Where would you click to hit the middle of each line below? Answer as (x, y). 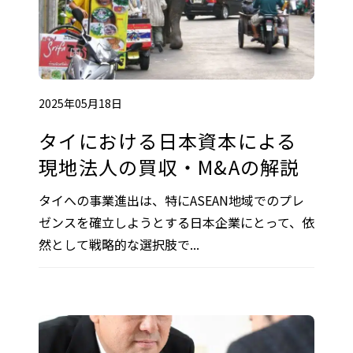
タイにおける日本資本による (168, 140)
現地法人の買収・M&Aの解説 (169, 166)
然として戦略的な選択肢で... (119, 244)
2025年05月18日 (80, 103)
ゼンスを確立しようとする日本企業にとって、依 (176, 222)
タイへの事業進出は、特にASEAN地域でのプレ (171, 200)
